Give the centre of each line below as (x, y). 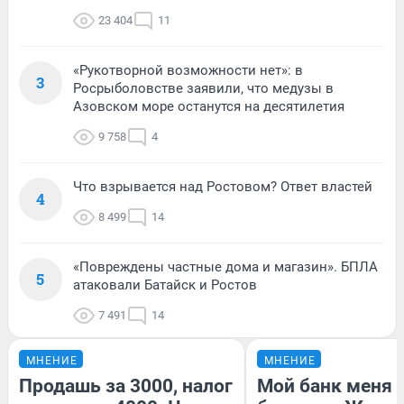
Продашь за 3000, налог (126, 386)
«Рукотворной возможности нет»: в (188, 70)
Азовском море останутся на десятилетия (209, 106)
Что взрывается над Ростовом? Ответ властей (223, 186)
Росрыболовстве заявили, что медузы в (203, 88)
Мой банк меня (325, 386)
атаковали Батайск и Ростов (165, 285)
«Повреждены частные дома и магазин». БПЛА (225, 266)
